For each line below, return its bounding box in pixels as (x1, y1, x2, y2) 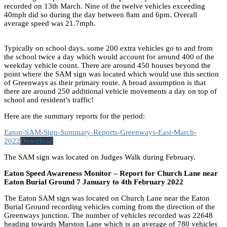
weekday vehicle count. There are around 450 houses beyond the (4, 61, 211, 69)
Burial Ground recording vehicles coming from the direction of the (4, 202, 215, 211)
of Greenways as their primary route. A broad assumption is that (4, 78, 206, 87)
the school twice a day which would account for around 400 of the (4, 52, 214, 61)
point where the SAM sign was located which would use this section (4, 69, 219, 78)
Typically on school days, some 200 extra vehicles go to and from (4, 44, 213, 52)
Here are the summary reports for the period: (4, 111, 145, 120)
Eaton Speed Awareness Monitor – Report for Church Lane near (4, 169, 218, 177)
